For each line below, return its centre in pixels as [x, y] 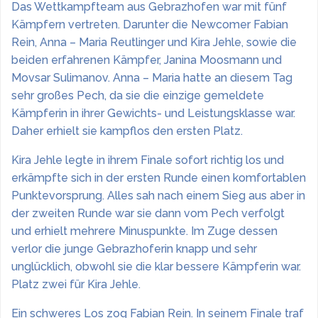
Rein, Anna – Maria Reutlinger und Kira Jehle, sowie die [154, 42]
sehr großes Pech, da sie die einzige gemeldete [138, 95]
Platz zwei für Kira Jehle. [76, 284]
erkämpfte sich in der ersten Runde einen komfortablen [159, 178]
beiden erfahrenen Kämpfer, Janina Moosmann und [147, 60]
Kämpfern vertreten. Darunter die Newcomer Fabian [150, 24]
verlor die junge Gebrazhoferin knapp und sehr [134, 249]
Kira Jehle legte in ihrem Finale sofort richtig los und [148, 160]
